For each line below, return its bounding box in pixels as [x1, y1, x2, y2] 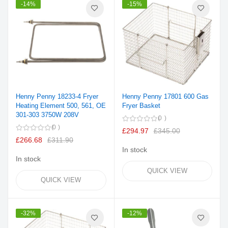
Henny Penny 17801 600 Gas [122, 93, 209, 101]
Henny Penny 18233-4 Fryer [16, 93, 98, 101]
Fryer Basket [122, 102, 160, 110]
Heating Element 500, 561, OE [16, 102, 106, 110]
